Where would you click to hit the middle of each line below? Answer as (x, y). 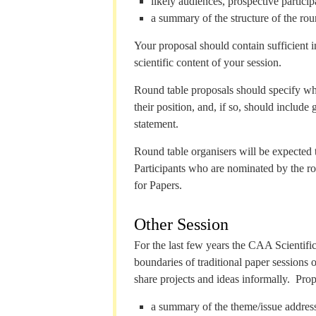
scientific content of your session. (208, 62)
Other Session (181, 224)
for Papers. (158, 185)
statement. (156, 124)
